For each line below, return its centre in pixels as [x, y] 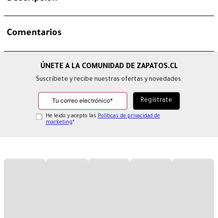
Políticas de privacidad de [129, 117]
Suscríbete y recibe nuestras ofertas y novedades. [109, 80]
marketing [59, 123]
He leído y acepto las [72, 117]
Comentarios [34, 34]
